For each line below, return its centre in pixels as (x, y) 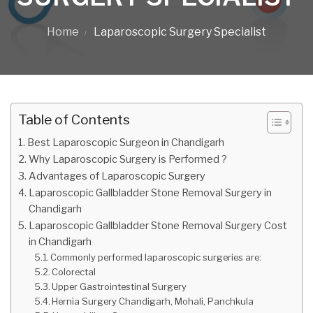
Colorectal (74, 272)
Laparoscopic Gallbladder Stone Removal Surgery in (150, 193)
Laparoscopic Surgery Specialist (179, 32)
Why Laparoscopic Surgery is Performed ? (128, 159)
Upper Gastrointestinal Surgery (119, 286)
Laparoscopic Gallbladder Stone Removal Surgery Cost (158, 226)
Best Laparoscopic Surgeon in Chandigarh (125, 143)
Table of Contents (74, 120)
